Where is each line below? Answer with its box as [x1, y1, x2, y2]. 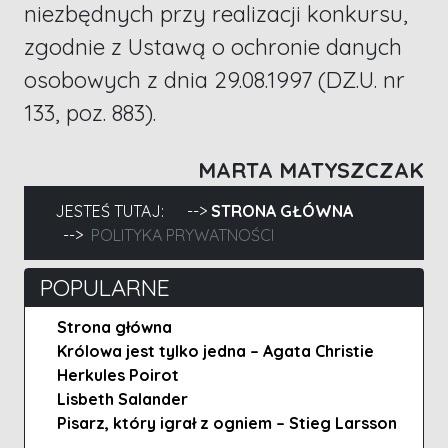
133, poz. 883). [24, 99, 156, 128]
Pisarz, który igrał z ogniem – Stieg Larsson [57, 413, 397, 434]
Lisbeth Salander [57, 389, 188, 410]
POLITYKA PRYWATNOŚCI [91, 225, 274, 246]
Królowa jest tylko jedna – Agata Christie [57, 341, 374, 362]
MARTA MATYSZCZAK [198, 156, 424, 184]
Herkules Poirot [57, 365, 179, 386]
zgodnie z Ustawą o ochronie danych [24, 33, 402, 62]
